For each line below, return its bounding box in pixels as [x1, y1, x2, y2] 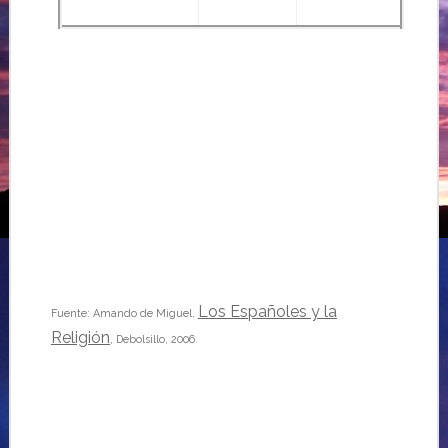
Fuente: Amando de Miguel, [50, 307, 198, 319]
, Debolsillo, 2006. [109, 333, 198, 345]
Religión [50, 328, 110, 347]
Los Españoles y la [197, 302, 337, 321]
